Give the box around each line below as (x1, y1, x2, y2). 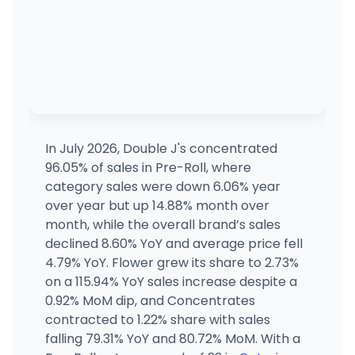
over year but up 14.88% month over (44, 196, 269, 215)
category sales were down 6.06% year (44, 177, 281, 196)
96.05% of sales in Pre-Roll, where (44, 158, 251, 177)
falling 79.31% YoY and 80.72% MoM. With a (44, 329, 300, 348)
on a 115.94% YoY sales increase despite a (44, 272, 297, 291)
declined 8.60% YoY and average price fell (44, 234, 303, 253)
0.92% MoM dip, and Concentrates (44, 291, 255, 310)
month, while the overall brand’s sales (44, 215, 281, 234)
